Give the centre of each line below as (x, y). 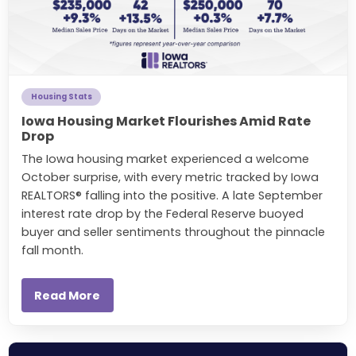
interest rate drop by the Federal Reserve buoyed (163, 213)
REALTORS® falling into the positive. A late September (172, 195)
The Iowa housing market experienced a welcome (165, 159)
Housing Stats (61, 97)
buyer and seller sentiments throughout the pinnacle (173, 232)
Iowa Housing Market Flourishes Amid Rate (166, 121)
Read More (68, 295)
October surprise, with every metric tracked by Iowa (170, 177)
